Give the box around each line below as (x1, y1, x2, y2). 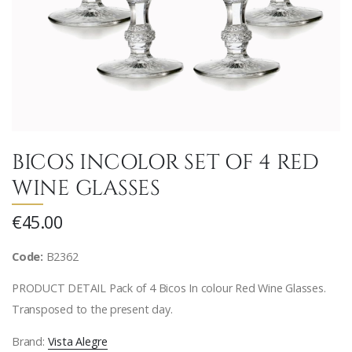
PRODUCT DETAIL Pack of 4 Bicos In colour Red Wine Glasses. (12, 280, 326, 296)
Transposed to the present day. (12, 302, 173, 317)
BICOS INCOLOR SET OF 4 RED (12, 148, 319, 174)
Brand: (12, 333, 48, 349)
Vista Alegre (47, 333, 108, 349)
